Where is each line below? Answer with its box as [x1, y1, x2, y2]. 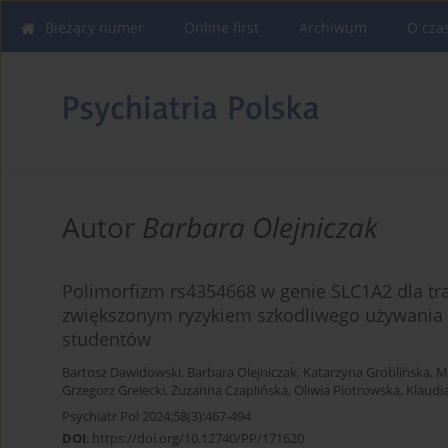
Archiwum [299, 18, 367, 37]
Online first [184, 18, 259, 37]
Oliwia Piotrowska [294, 382, 400, 400]
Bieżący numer [45, 18, 144, 37]
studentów [62, 327, 151, 352]
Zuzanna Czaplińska [171, 382, 288, 400]
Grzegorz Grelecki [62, 382, 165, 400]
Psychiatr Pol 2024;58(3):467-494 [62, 407, 251, 426]
